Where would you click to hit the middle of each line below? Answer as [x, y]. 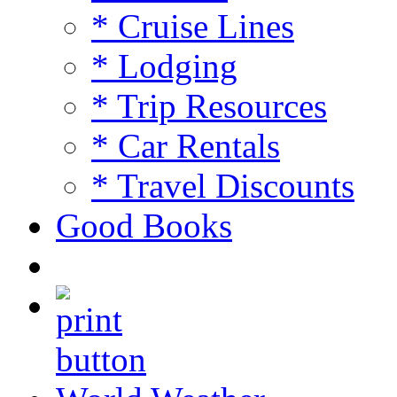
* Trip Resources [209, 106]
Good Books [144, 226]
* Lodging [164, 66]
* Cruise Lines [193, 27]
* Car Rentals [186, 146]
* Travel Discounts [223, 186]
